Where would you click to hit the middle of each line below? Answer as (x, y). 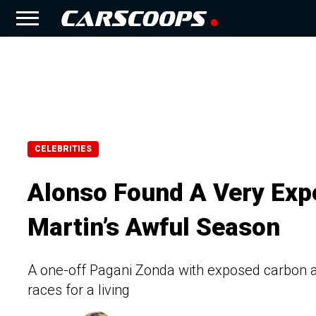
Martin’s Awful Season (154, 227)
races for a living (79, 290)
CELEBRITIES (63, 148)
